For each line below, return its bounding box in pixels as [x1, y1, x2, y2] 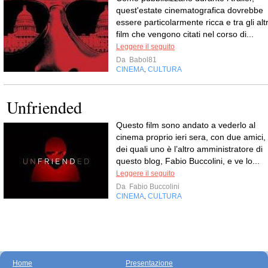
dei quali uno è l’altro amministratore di [116, 144, 263, 154]
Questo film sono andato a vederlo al [116, 120, 255, 130]
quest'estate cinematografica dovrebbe [116, 5, 263, 15]
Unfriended [7, 95, 82, 118]
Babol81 [127, 55, 157, 64]
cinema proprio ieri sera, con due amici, [116, 132, 266, 142]
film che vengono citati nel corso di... [116, 29, 254, 39]
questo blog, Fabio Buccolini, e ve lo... [116, 156, 260, 166]
